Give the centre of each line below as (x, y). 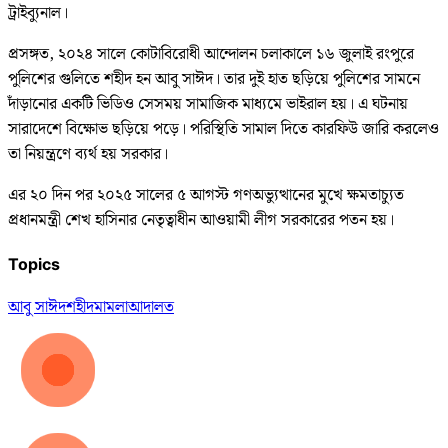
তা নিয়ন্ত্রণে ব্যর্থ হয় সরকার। (88, 154)
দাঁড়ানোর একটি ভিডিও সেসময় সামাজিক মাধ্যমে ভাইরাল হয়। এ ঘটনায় (208, 104)
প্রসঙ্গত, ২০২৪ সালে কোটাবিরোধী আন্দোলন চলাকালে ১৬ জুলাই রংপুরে (211, 54)
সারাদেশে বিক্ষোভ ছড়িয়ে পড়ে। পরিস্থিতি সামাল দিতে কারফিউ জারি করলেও (223, 129)
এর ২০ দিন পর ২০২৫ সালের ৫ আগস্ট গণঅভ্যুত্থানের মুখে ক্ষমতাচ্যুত (206, 195)
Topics (34, 263)
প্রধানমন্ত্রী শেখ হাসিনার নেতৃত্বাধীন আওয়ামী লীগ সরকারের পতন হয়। (201, 220)
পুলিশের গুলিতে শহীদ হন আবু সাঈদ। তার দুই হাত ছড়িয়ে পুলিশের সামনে (214, 79)
